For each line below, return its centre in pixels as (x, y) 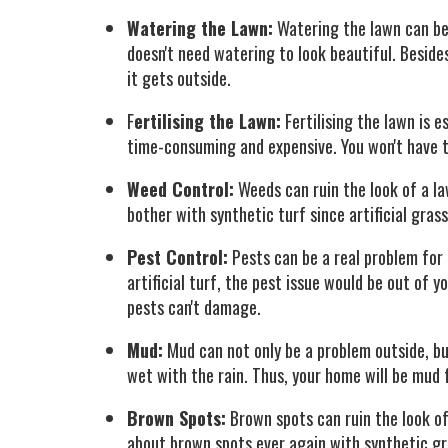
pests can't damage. (194, 307)
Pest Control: (177, 257)
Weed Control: (180, 189)
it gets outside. (179, 78)
